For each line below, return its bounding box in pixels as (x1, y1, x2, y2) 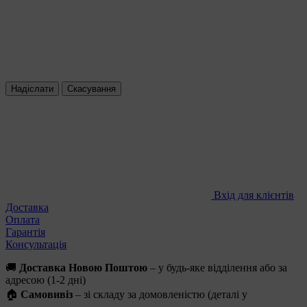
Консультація (5, 238, 66, 251)
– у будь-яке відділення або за (147, 262, 287, 274)
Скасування (67, 84, 116, 95)
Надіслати (11, 84, 53, 95)
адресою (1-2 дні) (5, 274, 86, 286)
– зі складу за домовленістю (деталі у (73, 288, 247, 301)
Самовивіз (21, 288, 73, 301)
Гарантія (5, 226, 45, 238)
